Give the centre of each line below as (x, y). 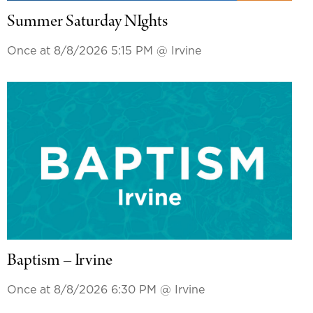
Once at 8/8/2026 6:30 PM (83, 290)
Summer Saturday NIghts (87, 22)
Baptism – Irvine (59, 262)
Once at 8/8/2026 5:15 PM (81, 51)
